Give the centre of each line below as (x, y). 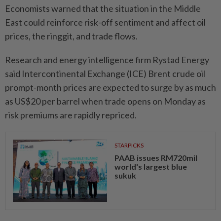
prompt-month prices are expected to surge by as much (110, 87)
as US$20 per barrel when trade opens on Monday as (105, 101)
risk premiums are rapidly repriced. (71, 115)
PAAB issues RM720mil (156, 157)
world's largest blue (150, 166)
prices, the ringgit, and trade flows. (71, 36)
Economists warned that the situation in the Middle (103, 8)
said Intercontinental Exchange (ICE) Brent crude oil (105, 73)
